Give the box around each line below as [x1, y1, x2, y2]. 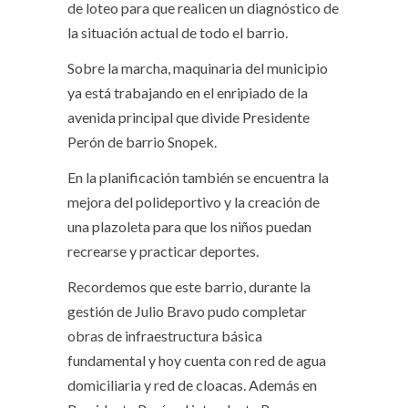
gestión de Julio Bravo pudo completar [67, 301, 307, 320]
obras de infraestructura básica [67, 326, 262, 344]
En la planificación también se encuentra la [67, 168, 329, 186]
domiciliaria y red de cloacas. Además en [67, 375, 317, 393]
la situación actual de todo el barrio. [67, 23, 288, 41]
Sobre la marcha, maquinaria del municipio [67, 58, 328, 76]
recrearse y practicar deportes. [67, 241, 259, 260]
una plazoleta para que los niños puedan [67, 217, 311, 235]
